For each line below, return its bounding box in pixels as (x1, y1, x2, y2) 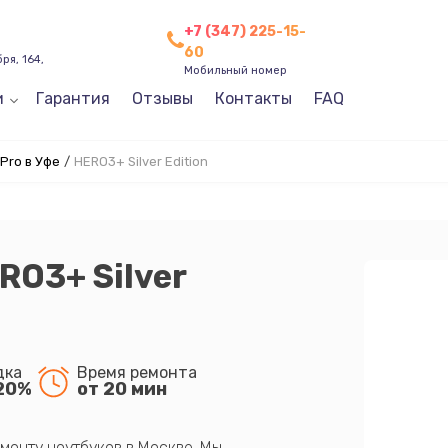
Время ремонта (76, 362, 197, 382)
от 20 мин (76, 377, 167, 400)
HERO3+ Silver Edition (73, 154, 208, 169)
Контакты (214, 89, 292, 108)
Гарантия (35, 89, 110, 108)
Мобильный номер (183, 63, 287, 77)
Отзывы (131, 89, 193, 108)
